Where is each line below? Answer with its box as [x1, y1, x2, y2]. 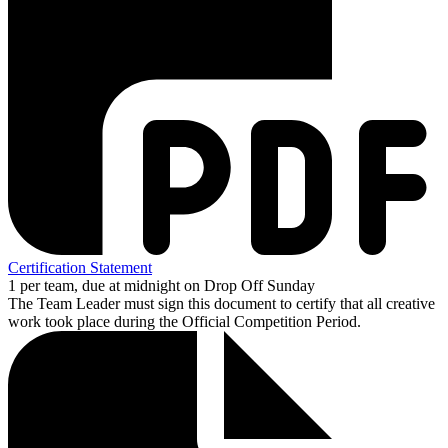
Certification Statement [8, 258, 152, 276]
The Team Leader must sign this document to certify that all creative [8, 294, 435, 312]
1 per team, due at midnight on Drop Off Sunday [8, 276, 315, 294]
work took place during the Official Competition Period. [8, 312, 361, 330]
